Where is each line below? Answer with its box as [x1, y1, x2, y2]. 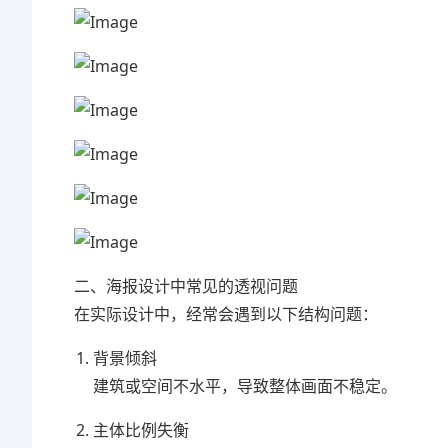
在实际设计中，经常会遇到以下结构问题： [74, 303, 378, 325]
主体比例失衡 [93, 419, 190, 441]
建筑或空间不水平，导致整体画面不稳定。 [93, 375, 398, 397]
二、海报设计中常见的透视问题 [74, 275, 298, 297]
